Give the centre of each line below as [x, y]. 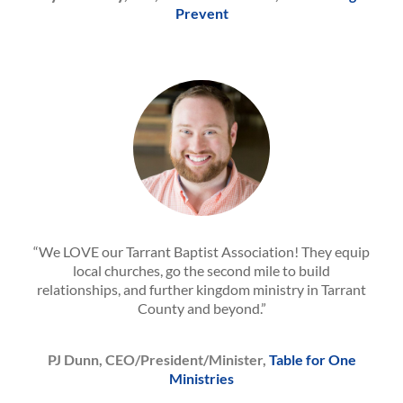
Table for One [312, 360]
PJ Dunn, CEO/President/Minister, [158, 360]
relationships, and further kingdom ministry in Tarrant [201, 290]
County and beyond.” [201, 309]
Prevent [201, 13]
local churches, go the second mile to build [201, 271]
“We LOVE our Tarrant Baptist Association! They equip [201, 252]
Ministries [201, 379]
